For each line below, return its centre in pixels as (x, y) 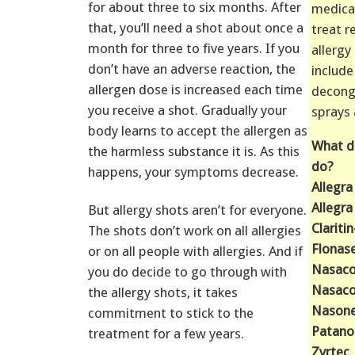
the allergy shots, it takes (163, 292)
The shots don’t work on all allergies (195, 230)
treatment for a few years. (166, 333)
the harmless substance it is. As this (194, 151)
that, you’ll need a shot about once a (196, 27)
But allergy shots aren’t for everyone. (197, 210)
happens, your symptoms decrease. (193, 172)
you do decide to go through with (187, 271)
